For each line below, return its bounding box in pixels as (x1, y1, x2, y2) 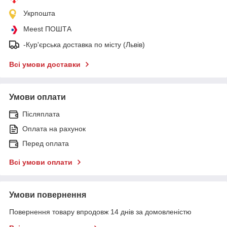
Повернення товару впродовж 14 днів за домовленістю (9, 207, 192, 216)
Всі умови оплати (9, 158, 72, 166)
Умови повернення (9, 190, 86, 199)
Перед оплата (22, 139, 69, 147)
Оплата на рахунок (22, 124, 86, 133)
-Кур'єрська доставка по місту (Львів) (23, 40, 145, 49)
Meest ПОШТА (23, 24, 71, 33)
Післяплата (22, 109, 60, 118)
